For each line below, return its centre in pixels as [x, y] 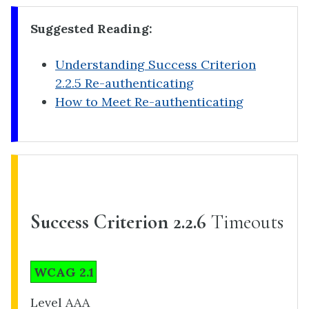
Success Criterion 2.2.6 [118, 221]
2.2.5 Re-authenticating [124, 83]
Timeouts [245, 221]
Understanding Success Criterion [156, 65]
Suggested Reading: [91, 28]
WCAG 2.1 [63, 272]
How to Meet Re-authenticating [149, 102]
